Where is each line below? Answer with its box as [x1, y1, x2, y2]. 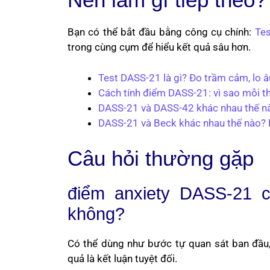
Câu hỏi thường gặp [67, 146, 254, 170]
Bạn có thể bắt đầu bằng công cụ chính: [67, 26, 255, 38]
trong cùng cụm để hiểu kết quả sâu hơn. [67, 41, 251, 53]
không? [67, 204, 125, 224]
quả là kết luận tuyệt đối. [67, 253, 177, 265]
